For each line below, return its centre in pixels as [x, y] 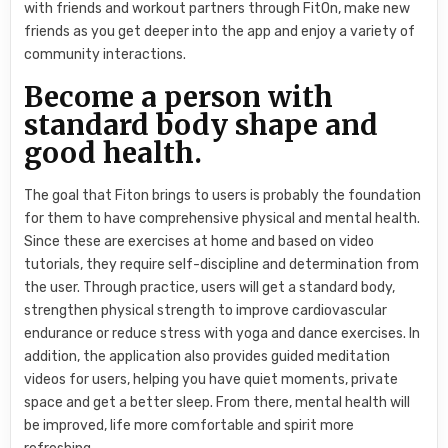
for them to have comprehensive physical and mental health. [222, 218]
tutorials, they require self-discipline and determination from [222, 264]
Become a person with [179, 96]
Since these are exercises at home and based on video [199, 241]
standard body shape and [201, 124]
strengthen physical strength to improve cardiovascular [206, 310]
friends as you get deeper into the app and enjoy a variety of [220, 32]
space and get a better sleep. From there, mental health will [217, 402]
